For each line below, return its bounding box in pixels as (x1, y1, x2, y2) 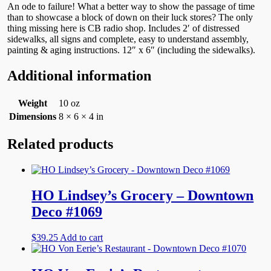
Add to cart (60, 232, 103, 243)
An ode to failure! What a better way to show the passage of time (7, 1, 255, 12)
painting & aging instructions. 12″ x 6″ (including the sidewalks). (7, 45, 256, 56)
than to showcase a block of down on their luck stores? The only (7, 12, 253, 23)
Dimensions (9, 111, 57, 122)
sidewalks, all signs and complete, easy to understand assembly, (7, 34, 249, 45)
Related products (7, 135, 114, 152)
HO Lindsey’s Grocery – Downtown (31, 187, 254, 203)
